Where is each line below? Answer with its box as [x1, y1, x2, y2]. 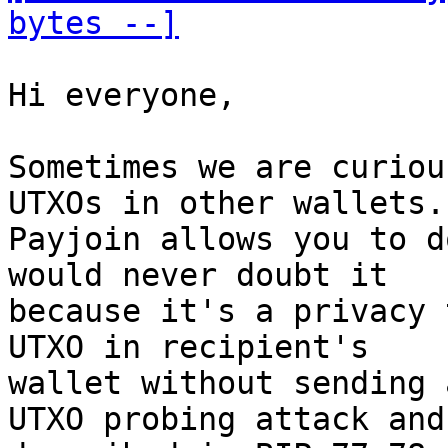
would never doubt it [8, 257, 407, 293]
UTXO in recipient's [8, 329, 388, 365]
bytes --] [8, 5, 179, 41]
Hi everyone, [8, 77, 255, 113]
